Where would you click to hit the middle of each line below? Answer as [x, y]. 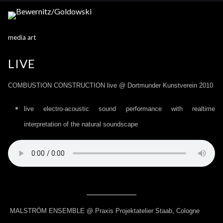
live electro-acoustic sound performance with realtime [119, 109]
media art [22, 37]
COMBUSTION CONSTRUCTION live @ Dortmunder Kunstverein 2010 [111, 85]
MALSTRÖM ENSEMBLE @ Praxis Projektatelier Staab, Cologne [104, 211]
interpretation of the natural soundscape [81, 124]
